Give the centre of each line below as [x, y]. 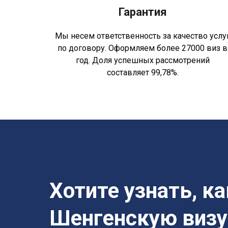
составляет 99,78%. [142, 72]
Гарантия [142, 12]
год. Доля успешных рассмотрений [142, 60]
